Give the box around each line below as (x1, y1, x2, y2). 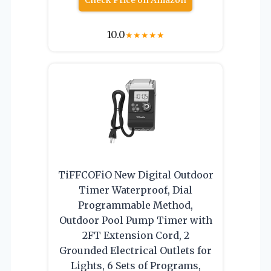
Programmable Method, (78, 198, 193, 211)
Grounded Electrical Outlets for (59, 244, 212, 256)
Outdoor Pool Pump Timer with (59, 214, 212, 226)
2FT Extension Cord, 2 (82, 229, 189, 241)
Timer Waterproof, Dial (79, 183, 192, 196)
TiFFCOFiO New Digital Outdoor (57, 168, 214, 181)
